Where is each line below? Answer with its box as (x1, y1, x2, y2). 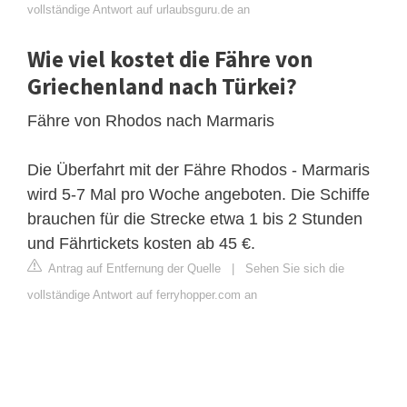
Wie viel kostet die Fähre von (27, 44, 313, 74)
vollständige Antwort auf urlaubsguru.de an (27, 2, 250, 16)
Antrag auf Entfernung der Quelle (45, 261, 221, 275)
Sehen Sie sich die (245, 261, 344, 275)
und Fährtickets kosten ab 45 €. (27, 233, 255, 253)
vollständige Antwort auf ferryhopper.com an (27, 287, 257, 302)
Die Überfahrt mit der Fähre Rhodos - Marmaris (27, 160, 370, 179)
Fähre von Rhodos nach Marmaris (27, 111, 274, 130)
